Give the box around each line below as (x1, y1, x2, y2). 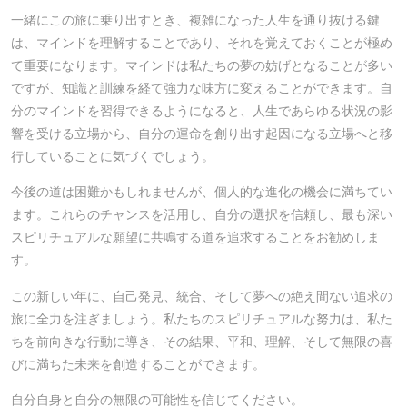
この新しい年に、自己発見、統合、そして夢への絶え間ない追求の (11, 288, 392, 303)
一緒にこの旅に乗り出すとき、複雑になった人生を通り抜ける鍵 (11, 13, 380, 28)
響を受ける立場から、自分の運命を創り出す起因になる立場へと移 (11, 126, 392, 142)
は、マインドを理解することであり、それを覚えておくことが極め (11, 35, 392, 51)
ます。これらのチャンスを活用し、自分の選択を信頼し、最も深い (11, 207, 392, 223)
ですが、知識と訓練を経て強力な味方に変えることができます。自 (11, 81, 392, 96)
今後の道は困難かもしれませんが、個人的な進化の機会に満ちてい (11, 184, 392, 200)
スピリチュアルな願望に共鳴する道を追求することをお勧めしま (11, 230, 380, 245)
